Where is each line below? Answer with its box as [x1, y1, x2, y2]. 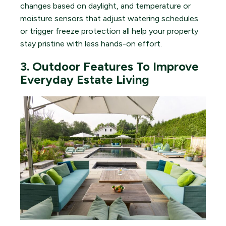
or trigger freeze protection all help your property [20, 26, 198, 36]
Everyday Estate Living [20, 72, 149, 87]
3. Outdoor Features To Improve [20, 59, 199, 74]
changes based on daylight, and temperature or [20, 1, 191, 11]
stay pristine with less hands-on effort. [20, 39, 162, 49]
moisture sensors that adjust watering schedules [20, 14, 198, 24]
